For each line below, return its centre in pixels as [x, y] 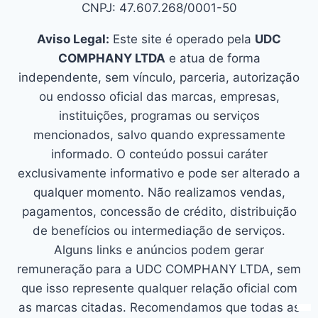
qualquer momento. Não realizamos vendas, [159, 192]
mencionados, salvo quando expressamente [159, 135]
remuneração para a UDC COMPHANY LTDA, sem [159, 269]
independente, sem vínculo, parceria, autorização [159, 77]
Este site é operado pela [182, 39]
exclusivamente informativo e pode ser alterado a [159, 173]
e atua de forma [213, 58]
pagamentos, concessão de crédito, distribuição [159, 211]
